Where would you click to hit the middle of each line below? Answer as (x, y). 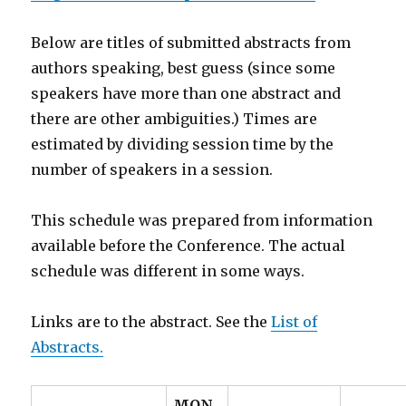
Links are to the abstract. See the (151, 322)
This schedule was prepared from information (202, 220)
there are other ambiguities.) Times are (174, 119)
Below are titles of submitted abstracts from (191, 43)
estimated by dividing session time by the (183, 144)
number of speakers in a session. (152, 169)
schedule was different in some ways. (168, 271)
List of (295, 322)
